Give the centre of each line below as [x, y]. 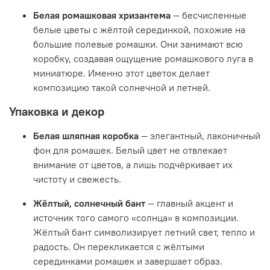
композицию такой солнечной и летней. [122, 87]
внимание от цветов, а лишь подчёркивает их [133, 164]
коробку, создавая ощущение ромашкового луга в [143, 58]
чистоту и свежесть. [77, 179]
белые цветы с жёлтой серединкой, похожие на [139, 29]
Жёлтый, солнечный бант [89, 203]
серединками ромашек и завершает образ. [128, 261]
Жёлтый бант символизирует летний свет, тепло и [144, 232]
